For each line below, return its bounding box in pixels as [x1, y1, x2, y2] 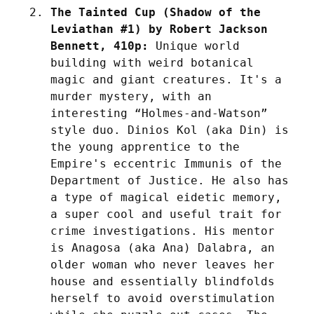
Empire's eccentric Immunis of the [50, 157, 282, 171]
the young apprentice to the [50, 140, 240, 154]
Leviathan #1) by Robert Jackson [50, 22, 268, 36]
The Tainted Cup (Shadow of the [50, 6, 261, 20]
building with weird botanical [50, 56, 254, 70]
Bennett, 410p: [50, 39, 149, 53]
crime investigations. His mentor [50, 224, 275, 238]
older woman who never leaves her [50, 258, 275, 272]
